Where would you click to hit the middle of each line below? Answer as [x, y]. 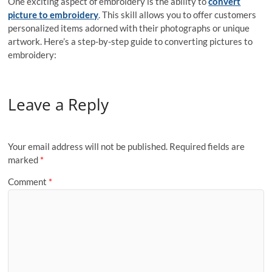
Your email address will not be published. [88, 147]
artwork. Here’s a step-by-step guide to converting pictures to [131, 41]
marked [24, 160]
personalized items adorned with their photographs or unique [129, 28]
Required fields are [207, 147]
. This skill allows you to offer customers [178, 14]
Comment [29, 181]
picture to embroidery [53, 14]
